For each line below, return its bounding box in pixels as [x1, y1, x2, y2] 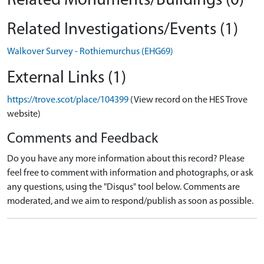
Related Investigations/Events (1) [7, 21, 238, 38]
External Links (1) [7, 69, 126, 87]
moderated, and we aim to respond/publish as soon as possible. [7, 196, 253, 206]
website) [7, 109, 41, 119]
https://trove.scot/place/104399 [7, 95, 128, 105]
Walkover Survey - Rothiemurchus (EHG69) [7, 47, 173, 57]
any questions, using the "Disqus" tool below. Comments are [7, 182, 240, 192]
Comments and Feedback [7, 131, 158, 146]
